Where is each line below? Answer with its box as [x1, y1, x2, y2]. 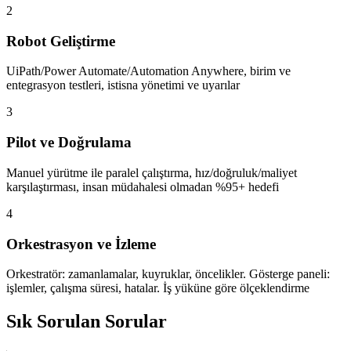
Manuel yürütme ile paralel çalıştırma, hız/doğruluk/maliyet [6, 165, 297, 179]
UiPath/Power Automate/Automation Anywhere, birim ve [6, 64, 291, 78]
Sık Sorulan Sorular [6, 311, 167, 332]
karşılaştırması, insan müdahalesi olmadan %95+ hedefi [6, 179, 279, 194]
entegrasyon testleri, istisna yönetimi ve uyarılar [6, 78, 240, 92]
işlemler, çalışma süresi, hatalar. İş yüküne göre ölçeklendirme [6, 281, 309, 295]
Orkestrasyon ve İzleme [6, 235, 156, 252]
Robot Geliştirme [6, 32, 115, 49]
